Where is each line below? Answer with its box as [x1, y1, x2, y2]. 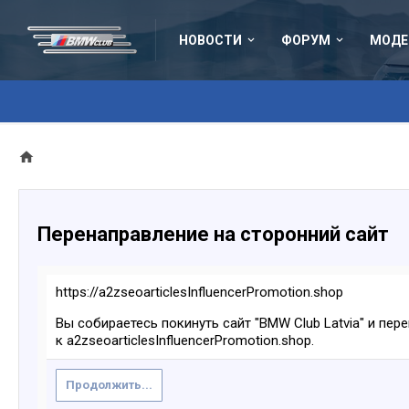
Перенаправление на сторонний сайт [37, 223, 389, 246]
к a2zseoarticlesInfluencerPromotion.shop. [56, 332, 314, 349]
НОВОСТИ [179, 33, 242, 47]
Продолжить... [66, 378, 152, 392]
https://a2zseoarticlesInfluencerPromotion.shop [56, 284, 343, 300]
